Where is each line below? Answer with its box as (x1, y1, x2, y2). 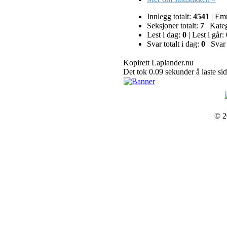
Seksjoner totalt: (147, 21, 200, 30)
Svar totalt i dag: (147, 40, 201, 49)
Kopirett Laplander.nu (123, 58, 194, 67)
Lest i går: (190, 30, 226, 40)
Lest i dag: (147, 30, 182, 40)
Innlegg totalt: (147, 12, 193, 21)
